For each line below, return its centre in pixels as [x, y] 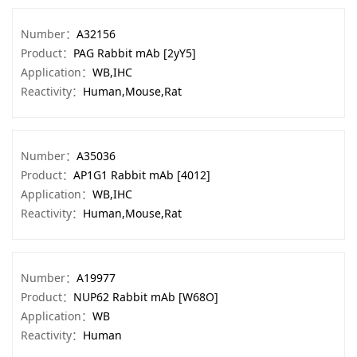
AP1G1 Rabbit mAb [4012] [142, 175]
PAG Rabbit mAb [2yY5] [135, 53]
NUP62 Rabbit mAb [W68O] [146, 297]
